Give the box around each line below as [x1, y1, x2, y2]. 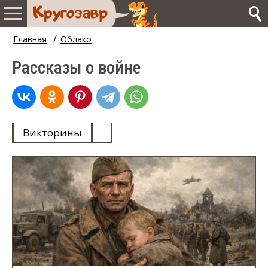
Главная [13, 33, 47, 45]
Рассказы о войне [12, 57, 141, 78]
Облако [60, 33, 92, 45]
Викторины [23, 126, 82, 139]
